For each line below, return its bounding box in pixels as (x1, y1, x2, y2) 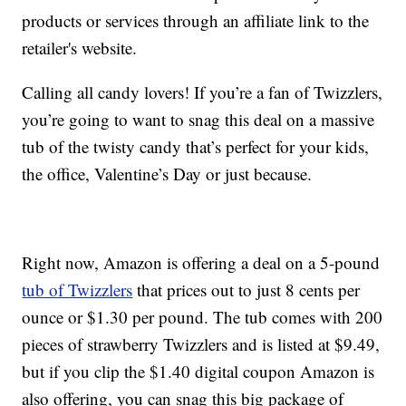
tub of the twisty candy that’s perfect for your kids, (22, 135, 370, 159)
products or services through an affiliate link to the (22, 9, 370, 33)
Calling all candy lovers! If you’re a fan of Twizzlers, (22, 81, 383, 104)
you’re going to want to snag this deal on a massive (22, 108, 375, 131)
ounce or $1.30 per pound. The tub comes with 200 (22, 305, 383, 329)
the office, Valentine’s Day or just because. (22, 162, 313, 186)
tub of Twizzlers (22, 278, 133, 302)
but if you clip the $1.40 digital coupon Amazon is (22, 360, 375, 383)
